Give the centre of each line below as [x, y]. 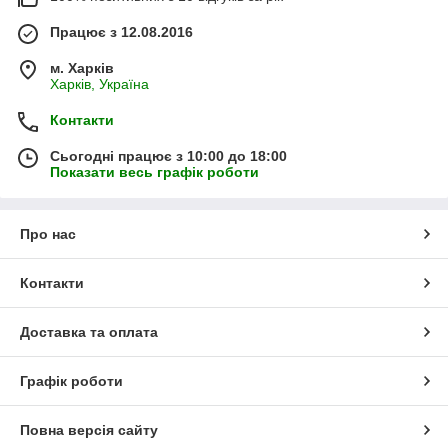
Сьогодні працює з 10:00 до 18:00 [168, 156]
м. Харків [82, 68]
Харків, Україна [99, 84]
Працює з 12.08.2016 [121, 32]
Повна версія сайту [89, 430]
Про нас [48, 234]
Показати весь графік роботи [154, 172]
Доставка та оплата [89, 332]
